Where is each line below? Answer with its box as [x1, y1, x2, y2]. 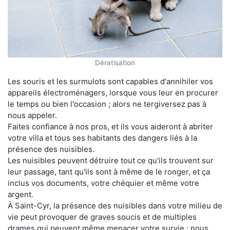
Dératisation [95, 58, 135, 67]
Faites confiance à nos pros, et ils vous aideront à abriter [8, 121, 213, 131]
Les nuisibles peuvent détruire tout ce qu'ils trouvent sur [8, 155, 214, 165]
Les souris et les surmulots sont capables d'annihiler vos [8, 76, 213, 86]
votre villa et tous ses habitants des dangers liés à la [8, 132, 197, 143]
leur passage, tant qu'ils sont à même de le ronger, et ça [8, 166, 210, 177]
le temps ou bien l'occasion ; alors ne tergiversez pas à [8, 99, 206, 109]
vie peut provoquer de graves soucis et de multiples [8, 212, 197, 222]
